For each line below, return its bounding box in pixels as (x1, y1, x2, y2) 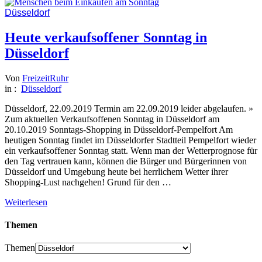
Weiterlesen (5, 196, 47, 207)
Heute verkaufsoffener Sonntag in (5, 29, 207, 45)
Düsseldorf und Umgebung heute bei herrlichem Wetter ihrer (5, 166, 228, 177)
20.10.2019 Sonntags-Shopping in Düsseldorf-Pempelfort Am (5, 124, 233, 135)
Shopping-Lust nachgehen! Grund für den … (5, 177, 171, 187)
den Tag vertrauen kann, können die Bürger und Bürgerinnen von (5, 156, 247, 166)
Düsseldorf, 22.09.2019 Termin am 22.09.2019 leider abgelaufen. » (5, 103, 253, 113)
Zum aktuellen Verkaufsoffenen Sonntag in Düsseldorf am (5, 113, 219, 124)
